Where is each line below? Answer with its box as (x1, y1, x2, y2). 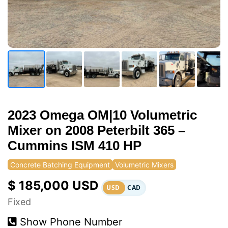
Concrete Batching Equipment (10, 160, 110, 169)
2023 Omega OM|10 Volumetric (8, 107, 197, 123)
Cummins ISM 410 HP (8, 138, 141, 154)
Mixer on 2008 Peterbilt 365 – (8, 123, 185, 138)
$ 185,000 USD (8, 178, 98, 193)
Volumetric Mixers (115, 160, 174, 169)
